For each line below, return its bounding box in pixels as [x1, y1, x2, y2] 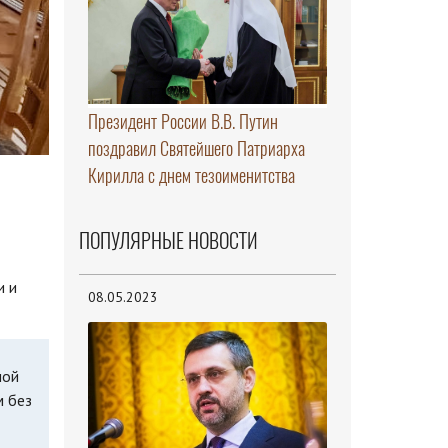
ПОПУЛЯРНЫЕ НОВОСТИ [78, 227, 258, 255]
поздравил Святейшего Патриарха [87, 136, 305, 162]
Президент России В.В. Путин [87, 109, 278, 135]
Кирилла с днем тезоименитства [87, 163, 295, 189]
